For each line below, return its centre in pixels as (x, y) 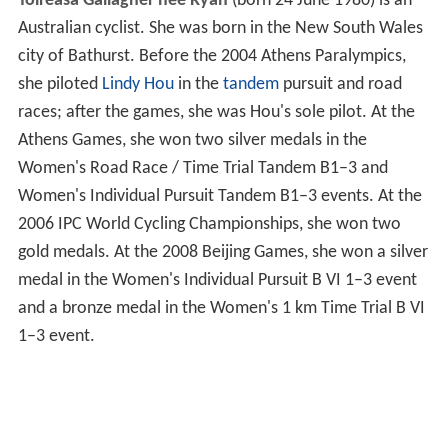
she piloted (59, 85)
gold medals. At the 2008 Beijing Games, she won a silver (222, 253)
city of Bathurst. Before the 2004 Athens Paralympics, (211, 57)
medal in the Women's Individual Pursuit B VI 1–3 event (217, 281)
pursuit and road (340, 85)
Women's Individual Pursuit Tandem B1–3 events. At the (219, 197)
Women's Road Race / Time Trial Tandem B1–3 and (202, 169)
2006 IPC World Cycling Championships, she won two (209, 225)
